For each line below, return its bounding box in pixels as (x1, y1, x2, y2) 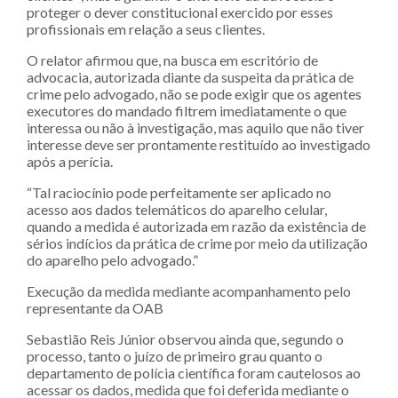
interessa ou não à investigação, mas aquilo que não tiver (27, 118, 364, 136)
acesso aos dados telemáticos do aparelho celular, (27, 200, 327, 218)
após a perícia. (27, 152, 113, 170)
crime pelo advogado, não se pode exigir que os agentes (27, 84, 362, 102)
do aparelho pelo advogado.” (27, 251, 198, 268)
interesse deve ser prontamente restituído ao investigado (27, 135, 370, 153)
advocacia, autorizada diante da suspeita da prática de (27, 68, 354, 85)
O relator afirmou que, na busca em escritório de (27, 51, 318, 68)
